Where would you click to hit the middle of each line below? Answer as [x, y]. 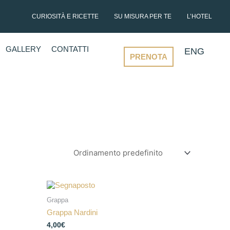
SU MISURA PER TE [142, 16]
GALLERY [23, 49]
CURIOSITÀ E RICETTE [65, 16]
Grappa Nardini [72, 212]
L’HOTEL [199, 16]
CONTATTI [70, 49]
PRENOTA [148, 56]
